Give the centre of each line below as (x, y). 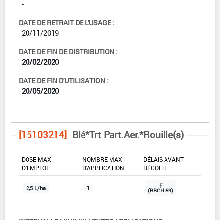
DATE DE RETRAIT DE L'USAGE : (67, 22)
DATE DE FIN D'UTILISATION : (64, 80)
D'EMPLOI (35, 168)
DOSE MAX (36, 159)
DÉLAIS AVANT (164, 159)
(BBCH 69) (161, 190)
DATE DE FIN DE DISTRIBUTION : (68, 51)
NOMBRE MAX (102, 159)
